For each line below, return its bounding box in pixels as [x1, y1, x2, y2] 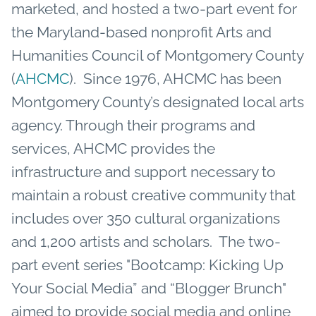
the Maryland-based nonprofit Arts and [11, 23, 272, 41]
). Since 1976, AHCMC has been [69, 69, 281, 87]
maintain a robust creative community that [11, 186, 296, 204]
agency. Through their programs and [11, 116, 255, 134]
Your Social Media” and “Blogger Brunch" [11, 279, 286, 297]
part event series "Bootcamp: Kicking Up [11, 255, 284, 274]
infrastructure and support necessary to [11, 162, 276, 181]
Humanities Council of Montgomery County [11, 46, 303, 64]
